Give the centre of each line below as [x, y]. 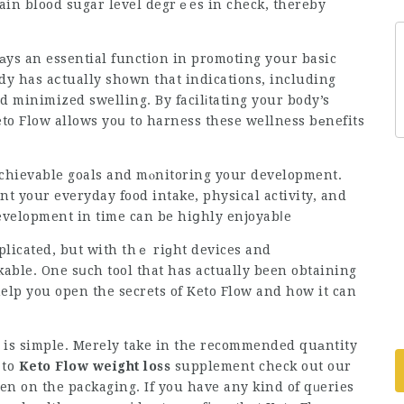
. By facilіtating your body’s [239, 100]
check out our [303, 366]
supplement [213, 366]
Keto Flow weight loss [94, 366]
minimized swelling [80, 100]
